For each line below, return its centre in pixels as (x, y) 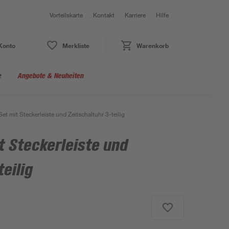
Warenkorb (152, 45)
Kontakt (104, 15)
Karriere (135, 15)
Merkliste (76, 45)
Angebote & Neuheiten (50, 75)
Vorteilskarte (66, 15)
